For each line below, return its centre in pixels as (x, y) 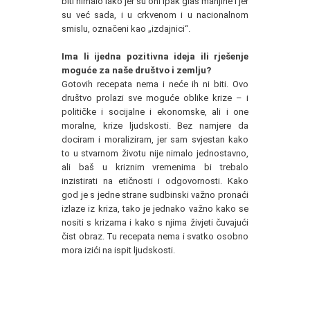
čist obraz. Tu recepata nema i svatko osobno (155, 236)
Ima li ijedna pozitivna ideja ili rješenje (155, 56)
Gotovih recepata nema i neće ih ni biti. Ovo (155, 84)
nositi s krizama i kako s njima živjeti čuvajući (155, 222)
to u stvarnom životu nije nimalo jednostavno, (155, 153)
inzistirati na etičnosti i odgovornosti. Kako (155, 181)
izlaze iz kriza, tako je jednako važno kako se (155, 209)
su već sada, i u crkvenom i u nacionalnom (155, 15)
